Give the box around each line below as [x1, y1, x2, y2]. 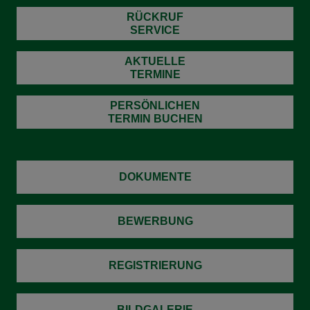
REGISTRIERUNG [108, 259, 202, 272]
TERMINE [129, 68, 181, 80]
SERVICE [130, 24, 180, 36]
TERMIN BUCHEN [107, 112, 203, 125]
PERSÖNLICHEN [110, 99, 200, 111]
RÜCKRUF [127, 10, 183, 23]
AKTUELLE [125, 55, 185, 67]
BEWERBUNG [117, 215, 193, 228]
